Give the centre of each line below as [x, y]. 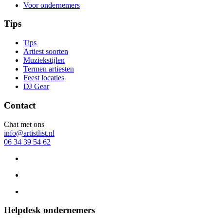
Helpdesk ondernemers [49, 210]
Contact [20, 105]
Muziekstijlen [44, 60]
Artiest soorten [46, 52]
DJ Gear [36, 87]
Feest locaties [44, 78]
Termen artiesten [49, 69]
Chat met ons [24, 124]
